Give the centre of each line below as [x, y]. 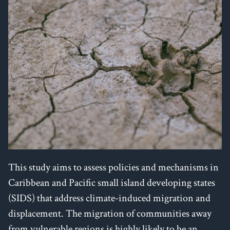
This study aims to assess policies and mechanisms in [113, 167]
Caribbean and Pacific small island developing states [112, 183]
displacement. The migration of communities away [110, 213]
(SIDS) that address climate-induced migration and [109, 198]
